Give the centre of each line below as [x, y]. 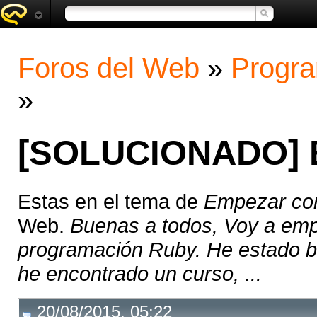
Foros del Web [109, 68]
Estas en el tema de [111, 202]
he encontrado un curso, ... [140, 274]
